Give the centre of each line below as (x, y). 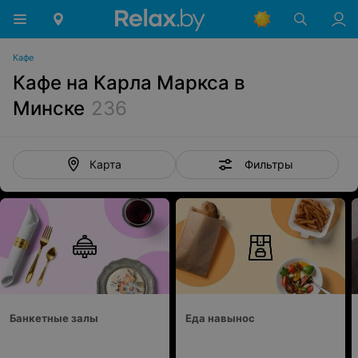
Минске (49, 108)
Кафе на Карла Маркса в (129, 83)
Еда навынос (220, 318)
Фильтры (268, 164)
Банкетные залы (54, 318)
